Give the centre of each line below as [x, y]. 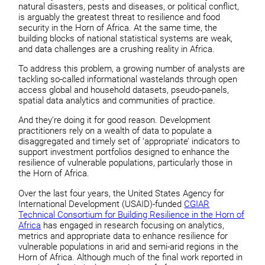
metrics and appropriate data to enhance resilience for [123, 236]
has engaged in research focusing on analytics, [133, 225]
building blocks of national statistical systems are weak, [126, 38]
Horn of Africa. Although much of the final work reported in [131, 257]
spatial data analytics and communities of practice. [117, 100]
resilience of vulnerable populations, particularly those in [126, 163]
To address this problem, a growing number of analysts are [132, 68]
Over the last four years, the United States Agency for [122, 193]
